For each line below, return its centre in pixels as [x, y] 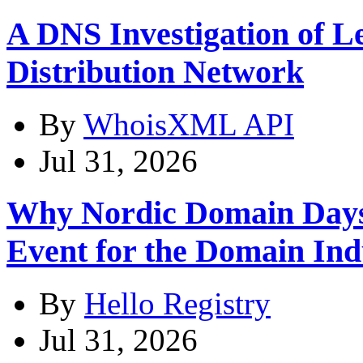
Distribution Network [155, 72]
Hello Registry [177, 304]
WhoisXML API [189, 124]
